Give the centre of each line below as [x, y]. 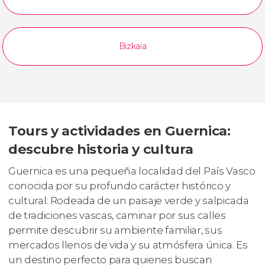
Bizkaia [132, 46]
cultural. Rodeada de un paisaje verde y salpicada [129, 201]
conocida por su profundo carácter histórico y [119, 186]
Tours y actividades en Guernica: [119, 130]
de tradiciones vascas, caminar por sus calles [117, 216]
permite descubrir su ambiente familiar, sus [115, 230]
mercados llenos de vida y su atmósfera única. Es [128, 245]
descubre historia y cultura [101, 149]
